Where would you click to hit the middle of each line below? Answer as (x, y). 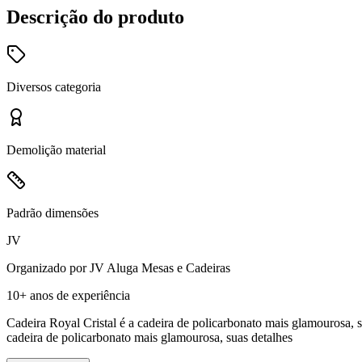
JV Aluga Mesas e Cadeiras (160, 267)
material (86, 149)
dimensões (72, 213)
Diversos (29, 86)
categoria (78, 86)
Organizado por (48, 267)
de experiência (92, 295)
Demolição (34, 149)
